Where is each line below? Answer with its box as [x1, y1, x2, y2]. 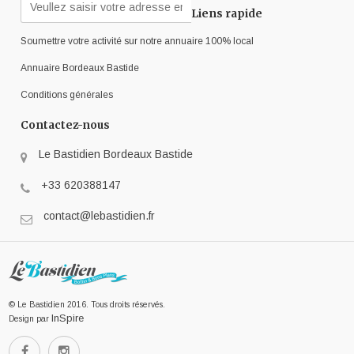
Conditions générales [21, 89, 114, 101]
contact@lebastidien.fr [43, 209, 156, 223]
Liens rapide [190, 7, 262, 21]
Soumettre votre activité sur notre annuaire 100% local [21, 36, 254, 47]
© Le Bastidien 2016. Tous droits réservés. [9, 299, 166, 310]
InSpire [51, 312, 85, 325]
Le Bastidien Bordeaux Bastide [39, 148, 194, 161]
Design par [9, 314, 52, 324]
